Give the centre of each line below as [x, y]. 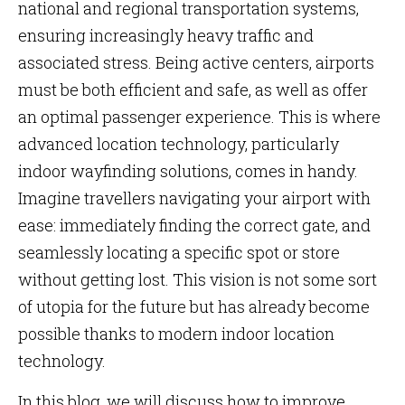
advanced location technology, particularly [179, 144]
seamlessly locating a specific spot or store [179, 252]
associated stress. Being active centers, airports [196, 62]
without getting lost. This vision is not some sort [198, 279]
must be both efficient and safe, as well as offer [193, 89]
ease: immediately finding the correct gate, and [194, 225]
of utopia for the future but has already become [194, 306]
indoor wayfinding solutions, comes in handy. [188, 171]
